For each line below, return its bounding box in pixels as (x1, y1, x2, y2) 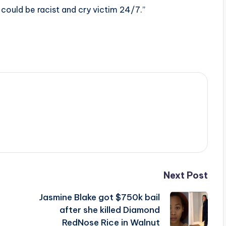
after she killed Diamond (59, 204, 160, 215)
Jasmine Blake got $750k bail (38, 192, 160, 203)
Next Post (163, 169, 208, 181)
